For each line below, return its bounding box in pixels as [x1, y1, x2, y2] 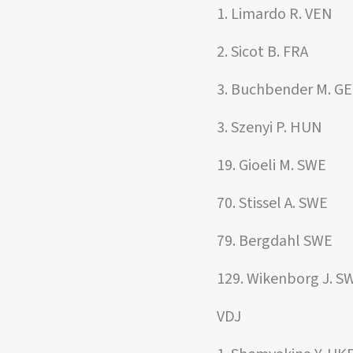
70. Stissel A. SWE [217, 192, 328, 214]
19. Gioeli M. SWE [217, 154, 326, 176]
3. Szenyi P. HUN [217, 117, 322, 139]
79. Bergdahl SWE [217, 230, 333, 252]
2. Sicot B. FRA [217, 41, 308, 63]
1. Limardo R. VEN [217, 3, 333, 25]
